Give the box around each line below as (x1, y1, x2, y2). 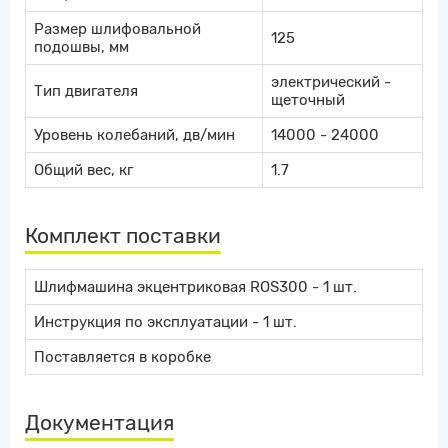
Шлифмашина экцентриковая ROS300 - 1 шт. (34, 278, 357, 297)
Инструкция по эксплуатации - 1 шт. (34, 313, 297, 332)
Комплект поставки (25, 223, 221, 249)
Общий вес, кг (34, 161, 133, 180)
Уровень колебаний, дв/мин (34, 126, 235, 145)
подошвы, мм (34, 38, 129, 57)
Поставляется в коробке (34, 348, 211, 367)
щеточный (271, 91, 345, 110)
